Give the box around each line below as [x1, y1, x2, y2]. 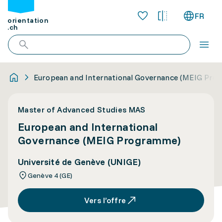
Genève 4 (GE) [28, 171, 72, 180]
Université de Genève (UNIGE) [18, 156, 141, 167]
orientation [7, 16, 49, 25]
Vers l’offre [84, 195, 126, 205]
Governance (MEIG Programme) [18, 133, 181, 147]
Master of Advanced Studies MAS [18, 105, 146, 114]
